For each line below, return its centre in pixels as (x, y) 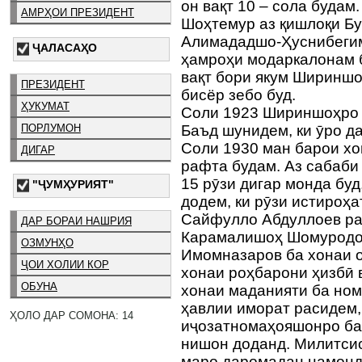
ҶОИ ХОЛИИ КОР (65, 265)
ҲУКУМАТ (45, 106)
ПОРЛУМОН (51, 128)
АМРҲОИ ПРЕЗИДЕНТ (78, 12)
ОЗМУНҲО (47, 243)
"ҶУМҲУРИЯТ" (73, 185)
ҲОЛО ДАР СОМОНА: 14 (72, 315)
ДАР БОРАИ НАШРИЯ (76, 221)
